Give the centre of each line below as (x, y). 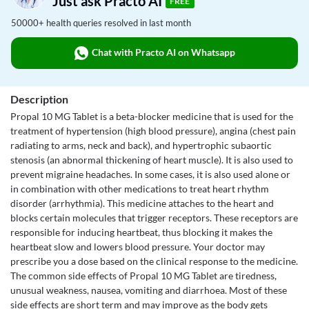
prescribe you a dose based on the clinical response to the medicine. (154, 261)
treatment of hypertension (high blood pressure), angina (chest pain (153, 131)
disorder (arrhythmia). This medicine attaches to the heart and (142, 203)
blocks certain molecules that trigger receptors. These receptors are (154, 218)
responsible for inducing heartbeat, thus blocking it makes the (141, 232)
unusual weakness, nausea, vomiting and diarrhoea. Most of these (149, 290)
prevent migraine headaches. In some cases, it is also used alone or (150, 174)
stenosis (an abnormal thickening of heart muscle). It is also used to (152, 160)
